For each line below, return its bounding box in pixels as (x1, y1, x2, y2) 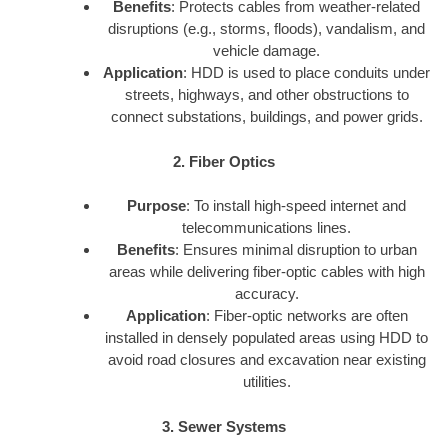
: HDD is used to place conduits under (183, 64, 430, 82)
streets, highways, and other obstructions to (124, 86, 409, 104)
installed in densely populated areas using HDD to (105, 329, 428, 347)
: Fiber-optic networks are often (205, 307, 408, 325)
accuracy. (234, 285, 299, 303)
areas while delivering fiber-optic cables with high (108, 263, 425, 281)
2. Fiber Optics (173, 152, 275, 170)
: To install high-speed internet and (186, 197, 406, 215)
